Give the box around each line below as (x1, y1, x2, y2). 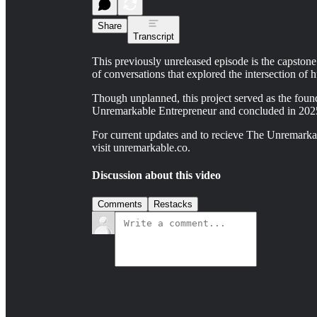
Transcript (133, 30, 174, 42)
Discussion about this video (92, 169, 221, 182)
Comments (98, 199, 142, 210)
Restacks (154, 199, 192, 210)
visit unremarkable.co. (92, 141, 190, 154)
